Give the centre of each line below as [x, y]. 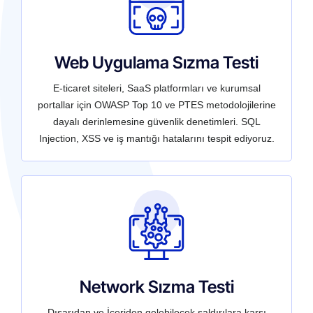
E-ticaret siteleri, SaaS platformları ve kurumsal [156, 88]
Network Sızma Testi [156, 287]
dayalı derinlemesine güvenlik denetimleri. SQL [156, 121]
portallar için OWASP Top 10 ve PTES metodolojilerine [156, 104]
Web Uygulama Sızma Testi [156, 62]
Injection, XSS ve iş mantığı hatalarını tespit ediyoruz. [156, 138]
